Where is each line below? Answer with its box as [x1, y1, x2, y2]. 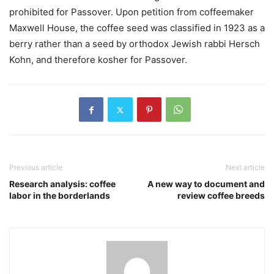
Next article [226, 163, 265, 172]
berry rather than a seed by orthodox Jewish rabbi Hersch [9, 38, 260, 50]
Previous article [9, 163, 62, 172]
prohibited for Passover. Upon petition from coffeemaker [9, 6, 254, 18]
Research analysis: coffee [9, 179, 116, 190]
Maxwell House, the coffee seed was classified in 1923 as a [9, 22, 265, 34]
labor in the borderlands [9, 190, 110, 201]
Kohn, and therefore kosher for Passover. [9, 54, 187, 66]
